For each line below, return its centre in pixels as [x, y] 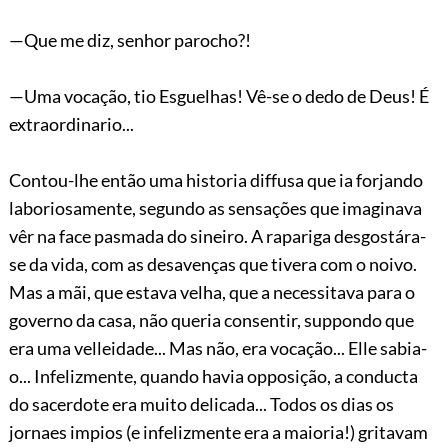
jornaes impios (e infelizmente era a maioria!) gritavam [218, 431]
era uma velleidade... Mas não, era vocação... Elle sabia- [217, 347]
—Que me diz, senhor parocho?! [129, 39]
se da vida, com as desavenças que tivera [164, 263]
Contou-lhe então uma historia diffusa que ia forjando [215, 179]
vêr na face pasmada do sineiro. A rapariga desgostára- [217, 235]
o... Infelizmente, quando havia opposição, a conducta [213, 375]
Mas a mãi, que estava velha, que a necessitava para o [211, 291]
